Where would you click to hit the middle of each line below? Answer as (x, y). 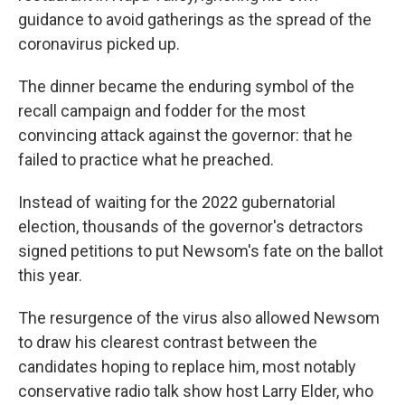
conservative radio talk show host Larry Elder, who (196, 391)
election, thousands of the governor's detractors (191, 226)
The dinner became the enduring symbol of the (186, 86)
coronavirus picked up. (99, 44)
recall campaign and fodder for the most (162, 111)
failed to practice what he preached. (146, 160)
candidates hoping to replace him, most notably (187, 367)
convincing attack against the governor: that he (185, 135)
